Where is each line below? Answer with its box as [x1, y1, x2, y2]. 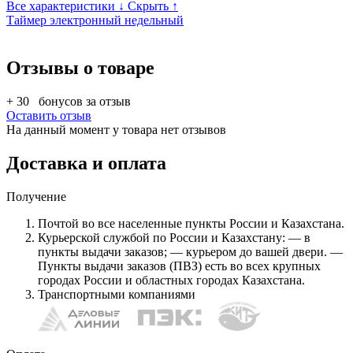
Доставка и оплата [6, 153, 166, 174]
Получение [6, 189, 66, 203]
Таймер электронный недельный [6, 13, 184, 28]
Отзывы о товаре [6, 58, 154, 79]
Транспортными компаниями [38, 287, 195, 301]
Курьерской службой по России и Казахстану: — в [38, 230, 310, 244]
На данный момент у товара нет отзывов [6, 123, 226, 137]
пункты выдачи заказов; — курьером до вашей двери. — [38, 244, 343, 258]
